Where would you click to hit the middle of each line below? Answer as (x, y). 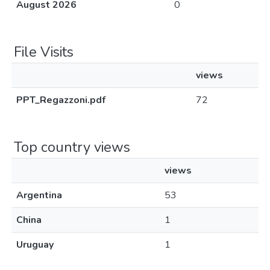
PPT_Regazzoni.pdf (61, 100)
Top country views (72, 147)
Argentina (39, 195)
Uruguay (35, 245)
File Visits (44, 52)
